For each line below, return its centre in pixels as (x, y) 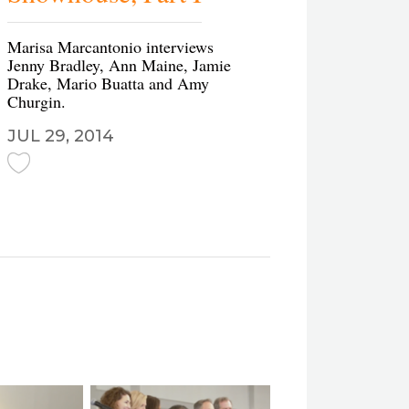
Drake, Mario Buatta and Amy (108, 83)
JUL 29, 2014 (61, 136)
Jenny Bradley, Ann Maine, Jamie (119, 65)
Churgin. (37, 101)
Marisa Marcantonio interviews (110, 47)
